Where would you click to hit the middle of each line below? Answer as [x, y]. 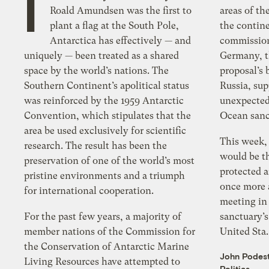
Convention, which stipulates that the [108, 116]
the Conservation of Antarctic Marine [107, 247]
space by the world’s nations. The [97, 71]
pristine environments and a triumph [105, 176]
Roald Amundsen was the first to [121, 11]
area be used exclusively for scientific [105, 131]
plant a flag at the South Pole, [115, 26]
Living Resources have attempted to [102, 262]
